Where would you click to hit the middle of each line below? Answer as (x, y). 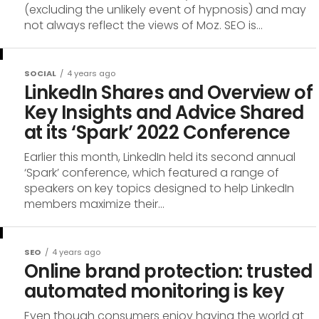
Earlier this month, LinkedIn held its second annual (160, 157)
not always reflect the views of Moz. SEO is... (143, 25)
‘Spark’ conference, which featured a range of (152, 173)
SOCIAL (40, 73)
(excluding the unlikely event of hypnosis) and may (165, 10)
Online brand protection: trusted (168, 271)
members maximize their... (94, 204)
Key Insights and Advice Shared (164, 113)
